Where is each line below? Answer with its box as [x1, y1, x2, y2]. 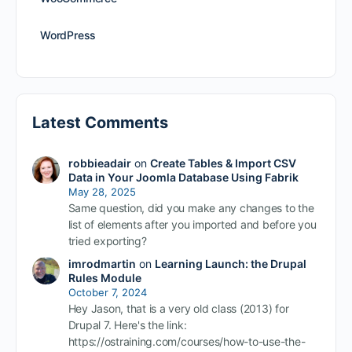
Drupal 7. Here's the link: [68, 317, 187, 332]
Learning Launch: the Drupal [154, 256, 306, 270]
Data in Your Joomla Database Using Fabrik [68, 170, 299, 184]
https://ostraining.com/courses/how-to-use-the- [68, 334, 306, 348]
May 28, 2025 [68, 185, 136, 198]
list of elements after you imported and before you [68, 217, 317, 231]
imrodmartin [68, 256, 136, 270]
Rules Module [68, 270, 141, 284]
